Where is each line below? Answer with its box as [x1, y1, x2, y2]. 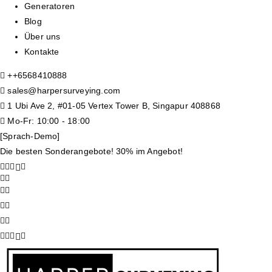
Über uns [24, 32, 61, 41]
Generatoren [24, 1, 75, 11]
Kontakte [24, 47, 59, 56]
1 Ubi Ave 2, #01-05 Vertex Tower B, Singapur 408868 [5, 101, 221, 110]
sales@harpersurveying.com [7, 86, 121, 95]
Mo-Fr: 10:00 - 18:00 [5, 116, 90, 126]
